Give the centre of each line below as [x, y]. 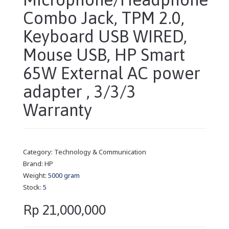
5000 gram [64, 175]
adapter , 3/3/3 [79, 91]
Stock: [33, 187]
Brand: [34, 163]
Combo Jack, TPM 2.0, [104, 18]
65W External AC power [112, 73]
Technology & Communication [100, 152]
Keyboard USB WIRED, [105, 36]
